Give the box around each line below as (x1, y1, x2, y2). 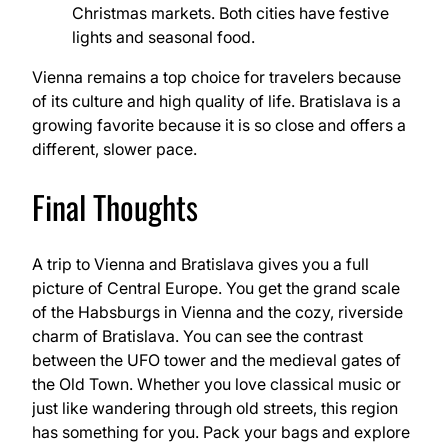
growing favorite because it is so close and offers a (32, 115, 406, 136)
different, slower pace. (32, 139, 197, 160)
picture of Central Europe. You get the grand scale (32, 278, 400, 299)
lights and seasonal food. (72, 27, 255, 48)
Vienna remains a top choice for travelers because (32, 67, 401, 88)
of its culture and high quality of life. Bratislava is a (32, 91, 401, 112)
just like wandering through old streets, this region (32, 398, 398, 419)
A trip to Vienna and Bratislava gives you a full (32, 254, 369, 275)
